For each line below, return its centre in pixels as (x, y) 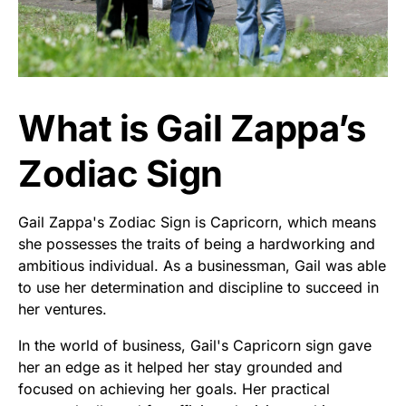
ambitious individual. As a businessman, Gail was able (202, 266)
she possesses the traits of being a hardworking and (197, 244)
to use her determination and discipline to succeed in (198, 288)
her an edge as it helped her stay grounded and (180, 367)
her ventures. (63, 309)
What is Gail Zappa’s (192, 129)
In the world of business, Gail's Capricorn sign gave (195, 346)
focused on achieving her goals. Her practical (174, 389)
